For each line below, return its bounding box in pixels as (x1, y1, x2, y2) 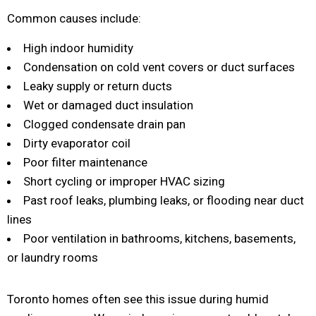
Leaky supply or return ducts (23, 79, 172, 93)
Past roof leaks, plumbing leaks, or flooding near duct (23, 193, 304, 207)
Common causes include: (7, 11, 141, 25)
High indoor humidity (23, 41, 133, 55)
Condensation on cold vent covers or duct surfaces (23, 60, 295, 74)
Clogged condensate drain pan (23, 117, 186, 131)
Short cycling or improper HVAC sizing (23, 174, 225, 188)
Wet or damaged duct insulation (23, 98, 193, 112)
